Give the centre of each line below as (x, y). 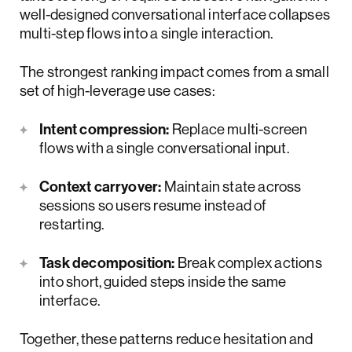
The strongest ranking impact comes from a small (174, 72)
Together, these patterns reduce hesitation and (167, 339)
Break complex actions (248, 263)
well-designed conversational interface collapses (175, 15)
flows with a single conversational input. (164, 148)
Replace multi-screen (238, 129)
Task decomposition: (107, 263)
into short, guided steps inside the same (163, 282)
